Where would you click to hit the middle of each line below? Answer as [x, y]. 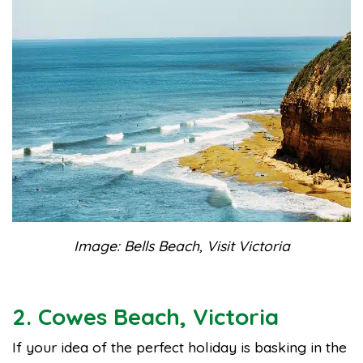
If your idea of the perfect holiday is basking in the [179, 347]
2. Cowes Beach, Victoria [145, 316]
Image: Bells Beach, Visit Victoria [181, 246]
